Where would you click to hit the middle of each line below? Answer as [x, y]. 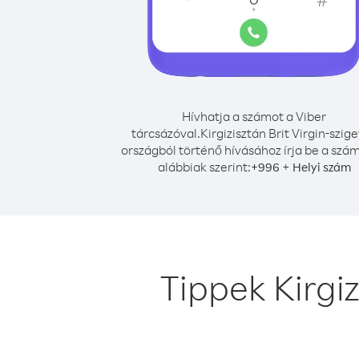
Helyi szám [321, 167]
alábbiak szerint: [204, 167]
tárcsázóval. [166, 133]
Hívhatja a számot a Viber [254, 116]
